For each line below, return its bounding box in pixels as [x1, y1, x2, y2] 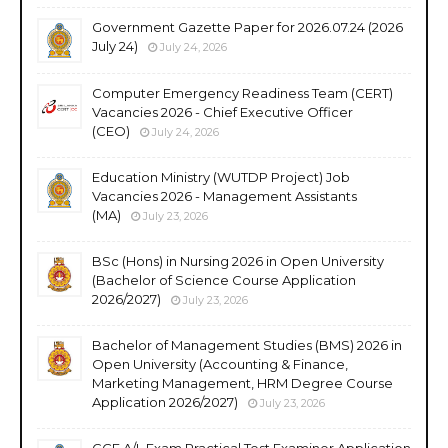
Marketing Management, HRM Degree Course [92, 374, 393, 391]
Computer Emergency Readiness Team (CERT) [92, 84, 393, 101]
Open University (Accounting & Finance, [92, 355, 348, 372]
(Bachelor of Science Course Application [92, 271, 356, 288]
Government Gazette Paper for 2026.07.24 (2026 [92, 18, 403, 35]
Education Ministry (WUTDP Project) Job [92, 168, 350, 185]
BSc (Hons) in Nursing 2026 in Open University [92, 252, 384, 269]
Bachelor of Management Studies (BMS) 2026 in [92, 336, 402, 353]
